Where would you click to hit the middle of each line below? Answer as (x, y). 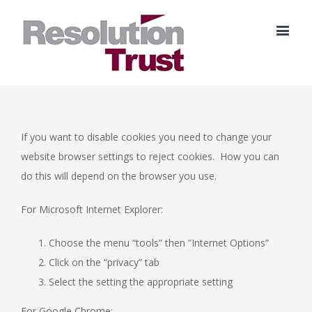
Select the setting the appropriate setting (141, 282)
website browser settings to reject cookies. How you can (150, 156)
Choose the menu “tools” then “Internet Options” (159, 243)
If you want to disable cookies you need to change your (146, 137)
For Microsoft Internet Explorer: (92, 209)
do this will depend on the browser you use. (119, 176)
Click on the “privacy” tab (104, 262)
